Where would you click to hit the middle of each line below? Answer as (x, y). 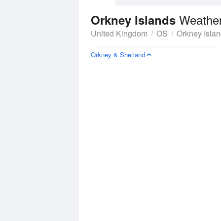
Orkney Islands (135, 20)
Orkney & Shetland (118, 55)
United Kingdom (119, 33)
